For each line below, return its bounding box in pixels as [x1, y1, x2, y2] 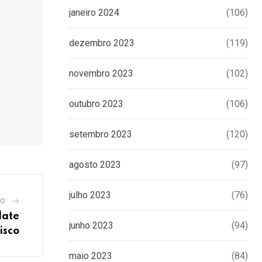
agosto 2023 [69, 159, 121, 171]
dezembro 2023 [69, 37, 135, 49]
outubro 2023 [69, 98, 123, 110]
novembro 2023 [69, 68, 133, 80]
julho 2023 [69, 189, 111, 201]
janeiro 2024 [69, 7, 119, 19]
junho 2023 [69, 220, 113, 232]
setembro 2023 [69, 129, 132, 140]
